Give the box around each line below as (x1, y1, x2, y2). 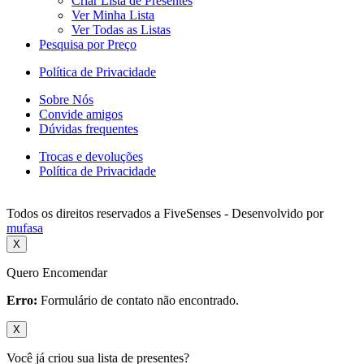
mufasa (6, 221, 43, 236)
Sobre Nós (39, 93, 93, 107)
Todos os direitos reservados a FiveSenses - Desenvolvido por (6, 206, 323, 221)
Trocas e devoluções (39, 149, 143, 164)
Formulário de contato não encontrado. (37, 293, 239, 308)
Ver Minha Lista (71, 8, 154, 23)
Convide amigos (39, 107, 123, 122)
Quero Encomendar (6, 266, 107, 280)
